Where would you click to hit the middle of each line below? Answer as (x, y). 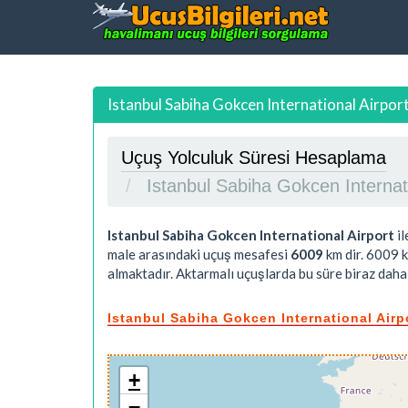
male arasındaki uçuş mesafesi (199, 254)
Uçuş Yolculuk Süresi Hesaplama (254, 157)
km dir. (345, 254)
